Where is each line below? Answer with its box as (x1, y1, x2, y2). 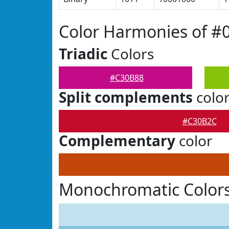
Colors (107, 44, 154, 63)
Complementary (59, 131, 175, 150)
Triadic (59, 44, 107, 63)
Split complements (59, 87, 193, 107)
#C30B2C (182, 116, 217, 127)
